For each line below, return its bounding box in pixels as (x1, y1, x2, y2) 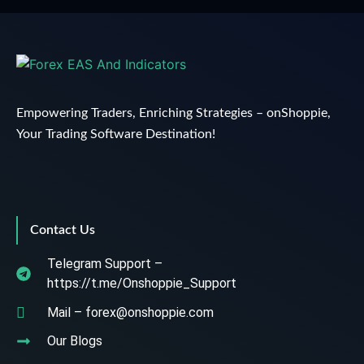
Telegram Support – (46, 256, 162, 272)
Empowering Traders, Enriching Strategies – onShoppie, (16, 106, 331, 120)
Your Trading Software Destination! (16, 128, 215, 141)
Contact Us (30, 223, 95, 237)
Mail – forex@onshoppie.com (46, 304, 214, 320)
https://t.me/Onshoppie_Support (46, 275, 236, 292)
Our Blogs (46, 333, 102, 349)
